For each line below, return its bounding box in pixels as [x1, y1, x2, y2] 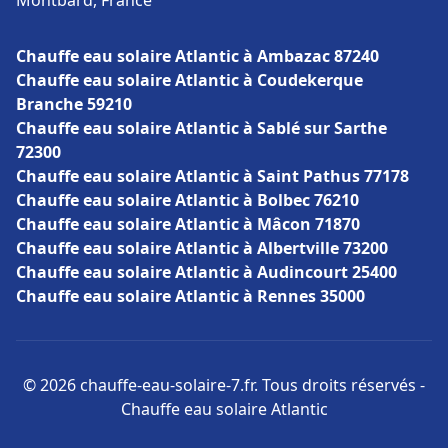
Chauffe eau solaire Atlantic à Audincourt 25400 [16, 261, 397, 283]
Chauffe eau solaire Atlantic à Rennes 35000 [16, 285, 365, 307]
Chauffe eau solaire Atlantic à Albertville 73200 [16, 237, 388, 259]
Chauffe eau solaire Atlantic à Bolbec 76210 [16, 189, 359, 211]
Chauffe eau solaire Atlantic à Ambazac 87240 [16, 45, 379, 67]
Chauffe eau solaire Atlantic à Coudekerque [16, 69, 363, 91]
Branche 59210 [16, 93, 132, 115]
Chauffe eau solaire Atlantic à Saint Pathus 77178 [16, 165, 409, 187]
